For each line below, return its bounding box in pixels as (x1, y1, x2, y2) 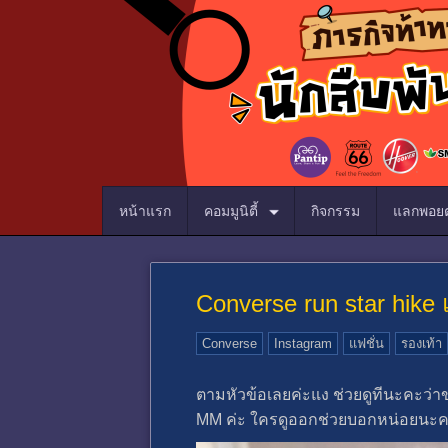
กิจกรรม (311, 203, 360, 219)
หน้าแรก (119, 203, 171, 219)
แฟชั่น (349, 336, 384, 351)
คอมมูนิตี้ (204, 203, 262, 219)
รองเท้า (401, 336, 442, 351)
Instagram (274, 336, 332, 351)
